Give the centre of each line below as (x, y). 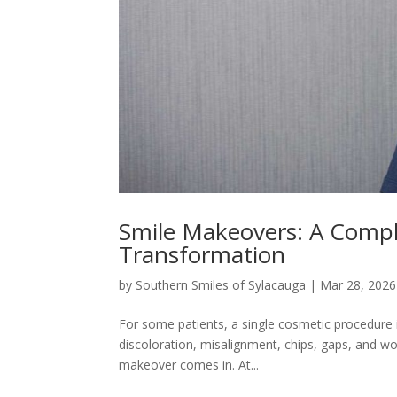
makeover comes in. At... (189, 364)
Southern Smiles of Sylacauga (221, 284)
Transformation (202, 254)
